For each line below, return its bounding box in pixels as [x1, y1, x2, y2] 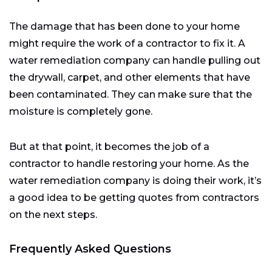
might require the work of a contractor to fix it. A [9, 37, 245, 49]
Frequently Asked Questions [9, 242, 171, 256]
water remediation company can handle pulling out [9, 54, 260, 66]
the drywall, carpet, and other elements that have [9, 71, 250, 83]
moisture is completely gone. [9, 105, 152, 117]
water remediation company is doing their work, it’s [9, 174, 262, 186]
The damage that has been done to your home [9, 20, 240, 32]
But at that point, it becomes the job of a [9, 140, 209, 152]
